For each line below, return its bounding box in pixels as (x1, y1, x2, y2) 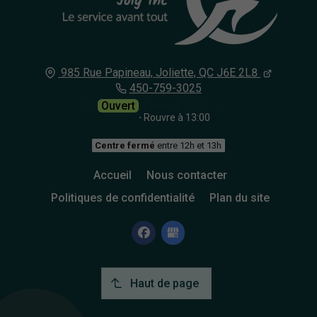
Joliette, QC (155, 65, 214, 79)
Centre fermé (95, 139, 156, 151)
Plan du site (209, 190, 270, 204)
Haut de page (130, 277, 200, 291)
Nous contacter (146, 168, 227, 182)
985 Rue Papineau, (60, 65, 153, 79)
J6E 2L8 (216, 65, 258, 79)
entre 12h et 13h (155, 139, 222, 151)
